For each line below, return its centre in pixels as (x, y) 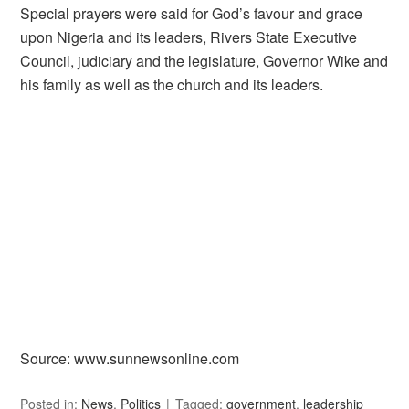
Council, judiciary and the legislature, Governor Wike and (204, 61)
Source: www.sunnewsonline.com (130, 358)
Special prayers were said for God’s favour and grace (192, 13)
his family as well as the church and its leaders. (172, 84)
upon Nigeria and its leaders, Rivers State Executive (189, 37)
